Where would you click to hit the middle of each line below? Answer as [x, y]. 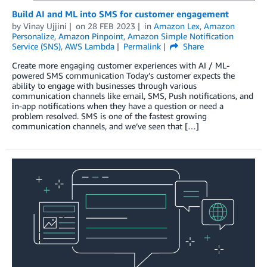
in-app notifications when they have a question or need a [118, 105]
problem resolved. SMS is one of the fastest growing [109, 116]
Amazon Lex [176, 26]
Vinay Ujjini [45, 26]
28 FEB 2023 [111, 26]
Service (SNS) [36, 46]
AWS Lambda [90, 46]
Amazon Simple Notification [181, 36]
